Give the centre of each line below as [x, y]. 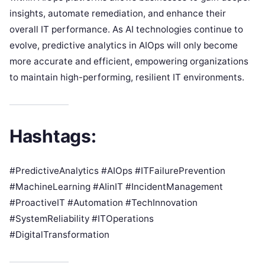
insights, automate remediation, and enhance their [118, 13]
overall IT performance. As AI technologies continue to [126, 29]
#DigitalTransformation [59, 234]
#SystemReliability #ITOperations [82, 218]
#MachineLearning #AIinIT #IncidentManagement [116, 186]
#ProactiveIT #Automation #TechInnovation [104, 202]
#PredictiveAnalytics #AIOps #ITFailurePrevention [117, 170]
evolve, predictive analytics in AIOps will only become [124, 45]
